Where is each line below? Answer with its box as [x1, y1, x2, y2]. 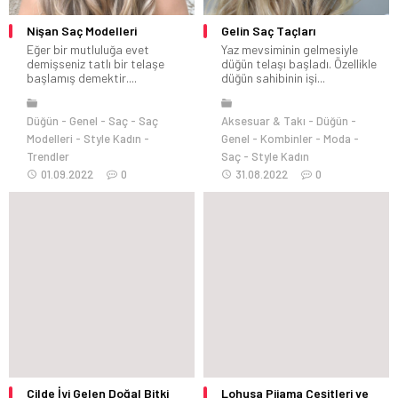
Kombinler [260, 131, 313, 146]
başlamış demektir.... [27, 69, 137, 85]
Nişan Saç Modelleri [27, 22, 137, 38]
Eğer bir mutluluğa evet [27, 41, 149, 57]
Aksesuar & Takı [221, 113, 306, 128]
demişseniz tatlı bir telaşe [27, 55, 164, 71]
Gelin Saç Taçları [221, 22, 315, 38]
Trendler [27, 148, 69, 163]
